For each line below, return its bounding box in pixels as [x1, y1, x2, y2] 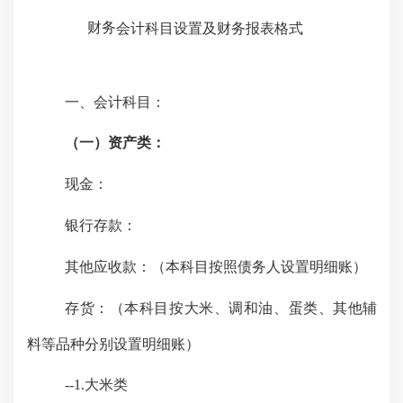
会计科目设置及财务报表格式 [116, 21, 304, 37]
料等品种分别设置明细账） [27, 336, 200, 352]
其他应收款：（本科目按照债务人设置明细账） [65, 258, 368, 274]
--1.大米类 [65, 377, 129, 393]
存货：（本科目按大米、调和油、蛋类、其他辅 [65, 300, 378, 316]
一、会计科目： [65, 94, 166, 110]
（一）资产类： [65, 135, 166, 151]
